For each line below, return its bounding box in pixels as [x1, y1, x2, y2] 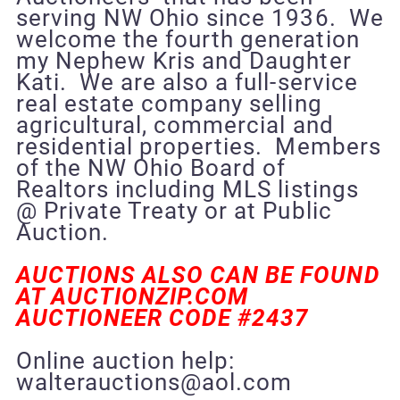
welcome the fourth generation [15, 25, 360, 53]
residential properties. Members [15, 132, 381, 160]
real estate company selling [15, 89, 322, 117]
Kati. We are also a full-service [15, 68, 358, 96]
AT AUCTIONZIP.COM [15, 282, 255, 310]
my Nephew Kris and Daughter [15, 46, 352, 74]
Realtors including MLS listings [15, 175, 359, 203]
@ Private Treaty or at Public [15, 196, 332, 224]
